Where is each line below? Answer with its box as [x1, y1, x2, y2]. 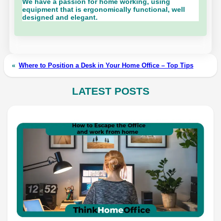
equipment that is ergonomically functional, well [22, 5, 185, 13]
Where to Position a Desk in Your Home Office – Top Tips [19, 61, 193, 69]
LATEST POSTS [72, 85, 149, 97]
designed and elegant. [22, 13, 98, 21]
